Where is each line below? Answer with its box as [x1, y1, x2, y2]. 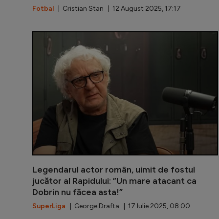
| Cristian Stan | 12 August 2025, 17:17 [54, 4, 181, 13]
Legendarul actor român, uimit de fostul [32, 164, 195, 175]
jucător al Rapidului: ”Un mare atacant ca [32, 175, 197, 186]
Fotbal [32, 4, 54, 13]
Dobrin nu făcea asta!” [32, 186, 123, 197]
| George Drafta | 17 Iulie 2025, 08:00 [66, 201, 190, 210]
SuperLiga [32, 201, 66, 210]
